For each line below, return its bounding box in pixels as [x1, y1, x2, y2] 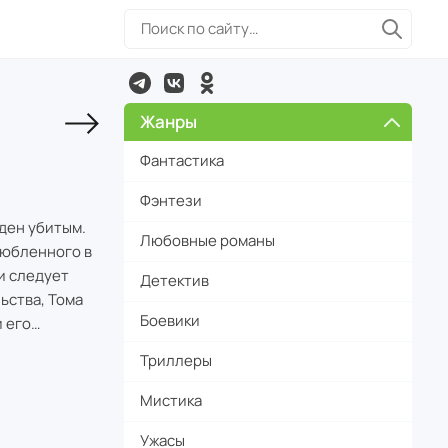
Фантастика [140, 149, 224, 171]
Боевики [140, 310, 200, 331]
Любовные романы [140, 230, 275, 251]
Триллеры [140, 350, 212, 371]
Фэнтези [140, 190, 202, 211]
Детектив [140, 270, 209, 291]
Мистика [140, 390, 202, 411]
